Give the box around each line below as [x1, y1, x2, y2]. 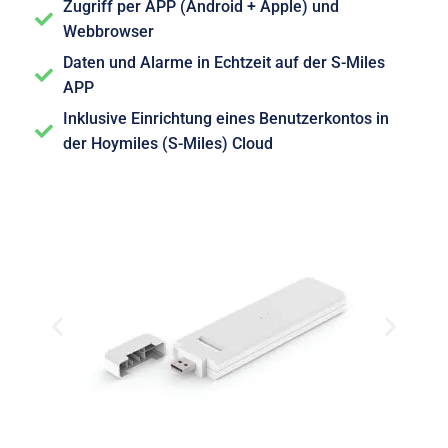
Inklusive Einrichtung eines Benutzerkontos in [62, 108, 389, 128]
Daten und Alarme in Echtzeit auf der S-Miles [62, 52, 385, 72]
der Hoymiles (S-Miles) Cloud [62, 133, 273, 153]
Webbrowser [62, 21, 154, 41]
